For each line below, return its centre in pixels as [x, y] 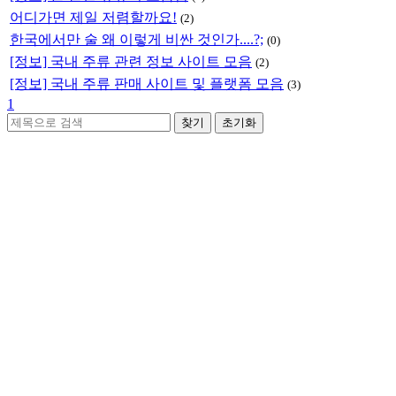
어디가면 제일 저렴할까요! [93, 17]
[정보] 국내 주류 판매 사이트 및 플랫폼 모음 [147, 83]
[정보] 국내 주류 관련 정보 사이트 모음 [131, 61]
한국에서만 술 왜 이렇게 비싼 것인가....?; [137, 39]
